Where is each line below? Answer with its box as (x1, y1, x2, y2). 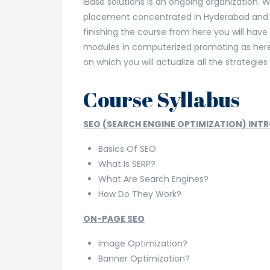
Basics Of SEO (98, 142, 156, 155)
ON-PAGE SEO (83, 212, 145, 225)
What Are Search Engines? (98, 172, 209, 185)
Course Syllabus (83, 84, 240, 113)
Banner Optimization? (98, 252, 190, 265)
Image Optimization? (98, 237, 187, 250)
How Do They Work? (98, 187, 181, 200)
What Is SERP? (98, 157, 155, 170)
